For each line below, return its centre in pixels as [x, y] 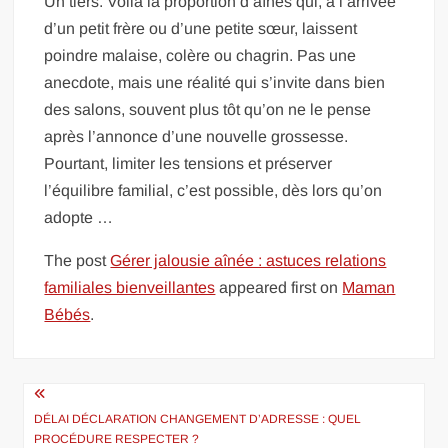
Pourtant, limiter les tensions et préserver [188, 163]
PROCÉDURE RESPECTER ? [117, 438]
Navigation [85, 397]
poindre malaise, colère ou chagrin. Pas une [200, 55]
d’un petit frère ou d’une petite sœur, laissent [201, 28]
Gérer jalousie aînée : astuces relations [248, 260]
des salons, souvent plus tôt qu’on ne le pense [208, 109]
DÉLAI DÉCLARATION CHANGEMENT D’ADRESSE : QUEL [198, 418]
